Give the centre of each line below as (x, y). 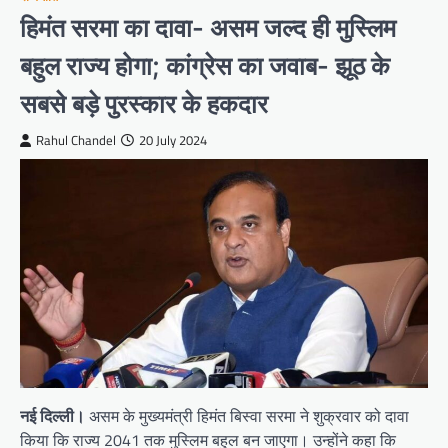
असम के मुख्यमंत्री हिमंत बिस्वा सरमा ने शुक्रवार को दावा (247, 416)
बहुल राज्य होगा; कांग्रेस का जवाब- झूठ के (205, 65)
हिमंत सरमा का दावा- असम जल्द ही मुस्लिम (208, 27)
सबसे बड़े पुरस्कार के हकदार (144, 103)
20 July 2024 (173, 140)
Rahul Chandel (76, 140)
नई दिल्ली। (52, 416)
